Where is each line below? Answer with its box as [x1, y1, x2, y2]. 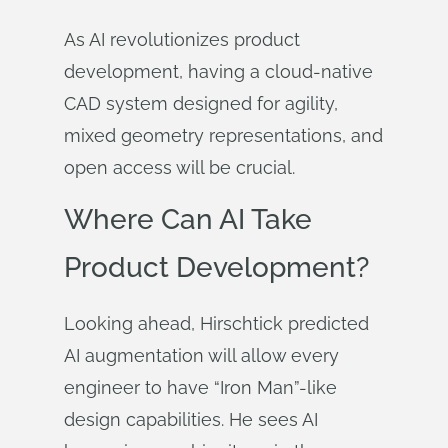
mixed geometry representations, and [64, 125, 383, 146]
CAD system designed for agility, [64, 93, 338, 114]
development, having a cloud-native [64, 61, 373, 82]
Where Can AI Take [64, 203, 312, 236]
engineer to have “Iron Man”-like [64, 377, 337, 398]
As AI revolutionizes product [64, 29, 300, 50]
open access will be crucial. [64, 157, 295, 178]
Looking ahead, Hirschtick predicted [64, 313, 369, 334]
